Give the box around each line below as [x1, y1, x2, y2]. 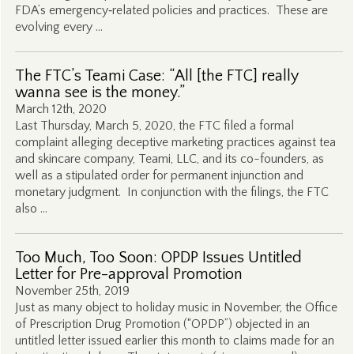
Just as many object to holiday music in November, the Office [14, 300, 337, 314]
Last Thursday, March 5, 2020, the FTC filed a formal [14, 119, 294, 133]
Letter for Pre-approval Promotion [14, 265, 243, 283]
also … [14, 201, 47, 216]
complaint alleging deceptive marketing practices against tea [14, 135, 336, 149]
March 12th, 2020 [14, 102, 107, 116]
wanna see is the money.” [14, 84, 185, 101]
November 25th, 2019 [14, 284, 130, 298]
